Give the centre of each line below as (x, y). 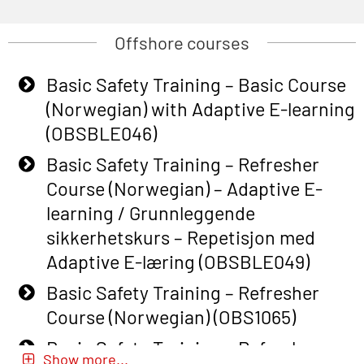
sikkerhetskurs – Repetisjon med (180, 238)
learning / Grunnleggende (150, 213)
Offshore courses (182, 43)
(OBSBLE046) (101, 134)
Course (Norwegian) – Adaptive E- (184, 189)
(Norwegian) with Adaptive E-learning (200, 109)
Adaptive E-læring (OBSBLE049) (178, 262)
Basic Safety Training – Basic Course (196, 85)
